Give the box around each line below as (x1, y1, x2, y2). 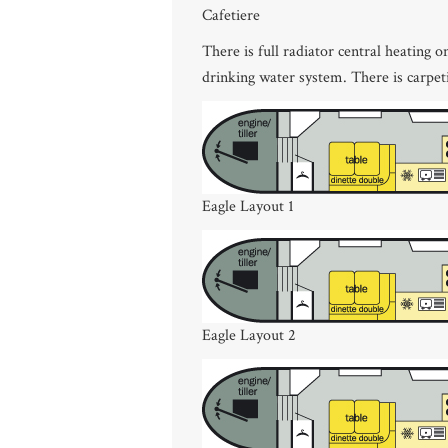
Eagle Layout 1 (202, 196, 294, 217)
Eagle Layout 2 (202, 325, 296, 346)
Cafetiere (202, 5, 260, 26)
